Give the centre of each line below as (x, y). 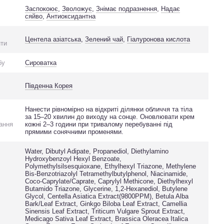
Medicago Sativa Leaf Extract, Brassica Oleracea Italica (107, 219)
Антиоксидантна (71, 16)
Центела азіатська (53, 39)
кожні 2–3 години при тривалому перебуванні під (99, 124)
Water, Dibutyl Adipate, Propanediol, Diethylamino (97, 151)
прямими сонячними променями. (74, 132)
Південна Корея (49, 86)
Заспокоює (42, 9)
